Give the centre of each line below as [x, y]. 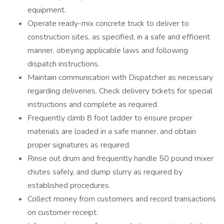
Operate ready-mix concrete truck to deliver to [108, 23]
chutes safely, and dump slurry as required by [105, 172]
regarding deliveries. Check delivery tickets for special [120, 91]
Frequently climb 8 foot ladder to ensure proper [110, 118]
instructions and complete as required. [93, 104]
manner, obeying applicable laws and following [108, 50]
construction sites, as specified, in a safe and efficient [119, 37]
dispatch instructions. [63, 64]
